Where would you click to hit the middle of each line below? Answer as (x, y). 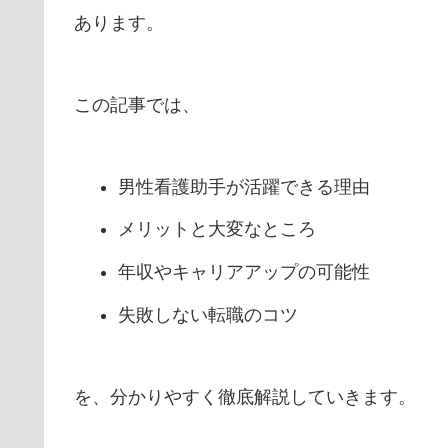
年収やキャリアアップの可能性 (243, 272)
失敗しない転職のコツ (207, 314)
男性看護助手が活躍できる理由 (243, 186)
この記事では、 (137, 104)
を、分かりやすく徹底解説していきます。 (245, 396)
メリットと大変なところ (216, 229)
